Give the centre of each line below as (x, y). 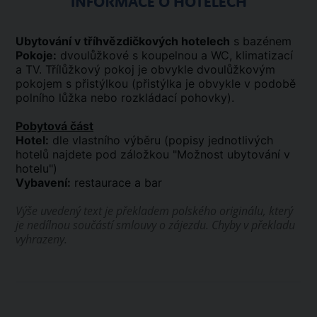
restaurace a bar (116, 183)
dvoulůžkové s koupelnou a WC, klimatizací (175, 55)
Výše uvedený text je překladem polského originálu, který (154, 211)
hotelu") (36, 168)
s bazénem (261, 41)
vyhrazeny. (43, 239)
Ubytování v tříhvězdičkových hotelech (123, 41)
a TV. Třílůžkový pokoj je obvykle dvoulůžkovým (145, 69)
